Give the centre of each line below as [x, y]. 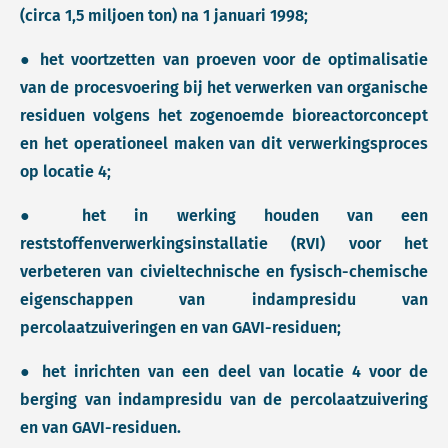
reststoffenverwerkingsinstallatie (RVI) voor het [224, 243]
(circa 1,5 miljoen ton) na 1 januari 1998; [164, 15]
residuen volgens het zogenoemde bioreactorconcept [224, 115]
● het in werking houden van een [224, 215]
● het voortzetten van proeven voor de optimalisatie [224, 59]
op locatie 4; [65, 171]
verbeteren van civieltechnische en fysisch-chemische [224, 271]
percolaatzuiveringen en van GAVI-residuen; [180, 327]
